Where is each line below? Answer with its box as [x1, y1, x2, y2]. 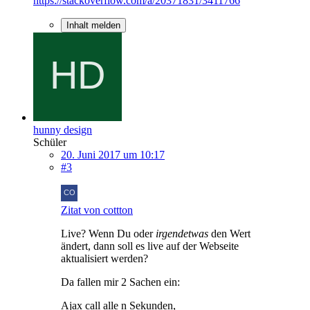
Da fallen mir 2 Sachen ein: [61, 275, 180, 288]
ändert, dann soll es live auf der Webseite [61, 239, 239, 252]
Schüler [33, 136, 66, 148]
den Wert [208, 227, 250, 239]
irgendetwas [156, 227, 208, 239]
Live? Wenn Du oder [61, 227, 156, 239]
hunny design [33, 123, 92, 136]
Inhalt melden [66, 19, 120, 30]
